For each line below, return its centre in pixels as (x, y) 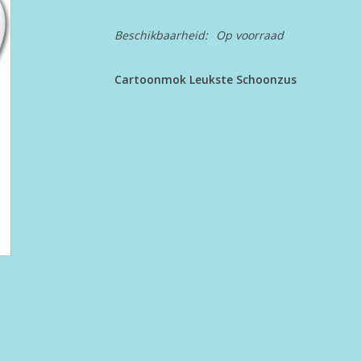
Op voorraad (249, 35)
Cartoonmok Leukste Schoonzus (205, 79)
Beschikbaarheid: (161, 35)
